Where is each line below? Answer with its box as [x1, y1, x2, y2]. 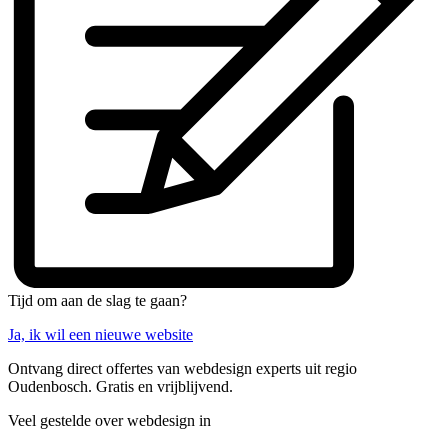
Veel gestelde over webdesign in [8, 412, 211, 430]
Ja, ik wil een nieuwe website [8, 326, 193, 344]
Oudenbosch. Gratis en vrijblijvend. [8, 378, 233, 396]
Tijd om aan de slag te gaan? [8, 292, 187, 310]
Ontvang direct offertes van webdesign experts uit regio [8, 360, 357, 378]
